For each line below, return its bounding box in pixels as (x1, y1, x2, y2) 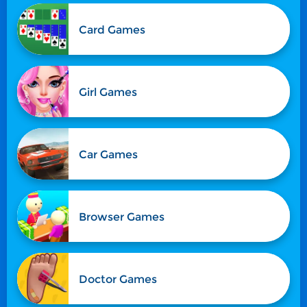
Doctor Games (78, 272, 157, 286)
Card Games (78, 23, 145, 36)
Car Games (78, 147, 138, 161)
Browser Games (78, 210, 164, 223)
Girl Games (78, 85, 137, 99)
